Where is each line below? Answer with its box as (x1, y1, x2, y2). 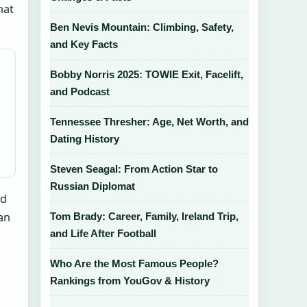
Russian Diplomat (50, 180, 135, 192)
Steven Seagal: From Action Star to (50, 163, 218, 175)
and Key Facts (50, 38, 118, 50)
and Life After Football (50, 228, 156, 239)
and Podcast (50, 86, 110, 97)
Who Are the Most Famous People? (50, 258, 219, 269)
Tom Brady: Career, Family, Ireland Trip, (50, 210, 238, 222)
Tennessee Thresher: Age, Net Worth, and (50, 116, 249, 127)
